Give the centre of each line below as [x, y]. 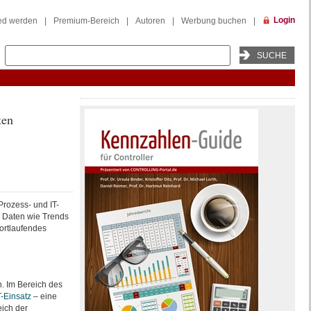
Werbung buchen [213, 21]
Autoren [150, 21]
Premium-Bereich [86, 21]
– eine [44, 296]
